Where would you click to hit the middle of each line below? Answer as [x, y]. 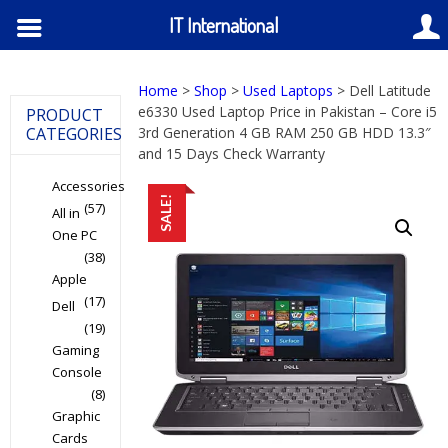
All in [66, 213]
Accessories [88, 186]
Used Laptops [288, 90]
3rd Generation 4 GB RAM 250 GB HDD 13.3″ [285, 132]
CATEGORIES [74, 134]
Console [77, 372]
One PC [74, 235]
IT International [224, 25]
